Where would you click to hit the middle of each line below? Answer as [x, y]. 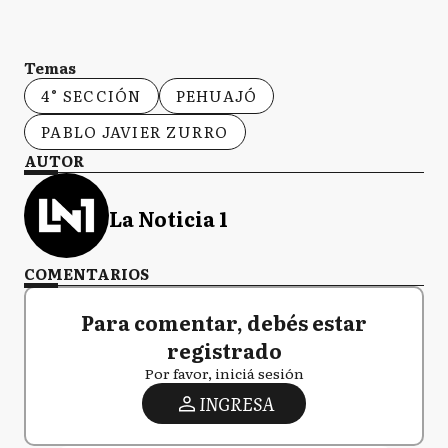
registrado [224, 350]
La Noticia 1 [168, 217]
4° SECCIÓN [91, 96]
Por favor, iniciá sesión [224, 373]
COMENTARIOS [86, 274]
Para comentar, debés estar [224, 322]
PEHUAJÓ [216, 96]
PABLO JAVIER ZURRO [135, 132]
